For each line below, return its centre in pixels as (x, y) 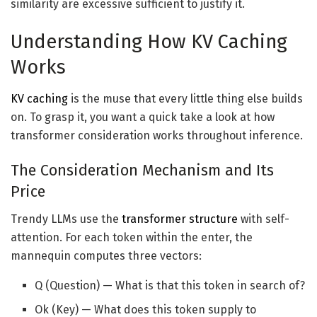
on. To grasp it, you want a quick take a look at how (143, 117)
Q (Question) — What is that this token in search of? (170, 286)
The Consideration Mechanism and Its (142, 171)
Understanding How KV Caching (149, 42)
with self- (264, 219)
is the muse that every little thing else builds (185, 98)
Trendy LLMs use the (66, 219)
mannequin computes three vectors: (106, 256)
